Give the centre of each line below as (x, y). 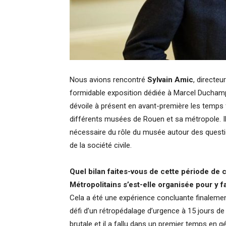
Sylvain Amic (170, 80)
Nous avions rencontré (108, 80)
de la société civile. (101, 145)
